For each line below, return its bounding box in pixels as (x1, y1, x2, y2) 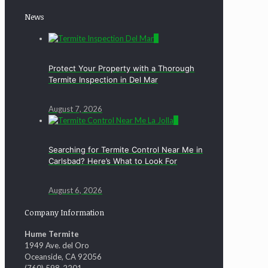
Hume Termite (25, 229, 79, 239)
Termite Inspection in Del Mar (48, 74, 158, 84)
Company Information (25, 206, 104, 218)
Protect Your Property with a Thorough (48, 63, 194, 73)
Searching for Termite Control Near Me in (48, 145, 203, 155)
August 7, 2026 (48, 103, 102, 114)
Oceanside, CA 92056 (25, 252, 102, 261)
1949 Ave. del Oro (25, 240, 89, 250)
